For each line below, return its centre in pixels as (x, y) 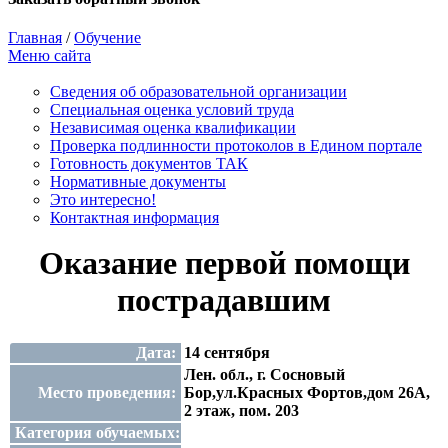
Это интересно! (103, 200)
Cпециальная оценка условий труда (172, 110)
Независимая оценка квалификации (173, 128)
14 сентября (227, 352)
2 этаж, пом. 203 (241, 410)
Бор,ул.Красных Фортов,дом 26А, (307, 392)
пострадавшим (224, 300)
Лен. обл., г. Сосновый (264, 374)
